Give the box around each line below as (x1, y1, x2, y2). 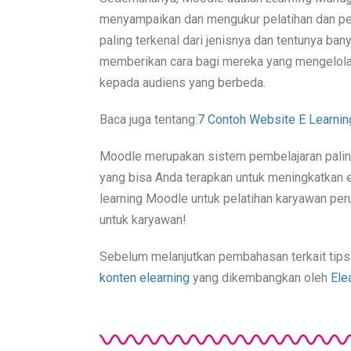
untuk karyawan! (100, 212, 186, 228)
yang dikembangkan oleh (193, 270, 331, 286)
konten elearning (100, 270, 193, 286)
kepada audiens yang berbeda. (100, 75, 266, 91)
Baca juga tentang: (100, 112, 197, 128)
